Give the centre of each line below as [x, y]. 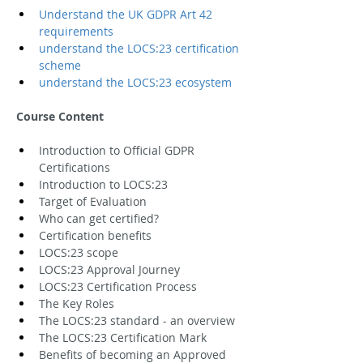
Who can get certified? [99, 218]
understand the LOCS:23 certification [141, 48]
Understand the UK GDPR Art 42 [127, 14]
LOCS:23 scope [79, 252]
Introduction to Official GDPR [118, 150]
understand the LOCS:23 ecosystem [135, 82]
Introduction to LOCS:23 [103, 184]
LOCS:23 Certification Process [118, 286]
